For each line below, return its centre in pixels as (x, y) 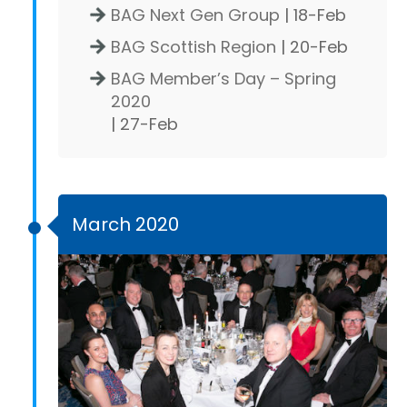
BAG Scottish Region (194, 47)
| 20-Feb (312, 47)
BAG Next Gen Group (195, 15)
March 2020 (125, 224)
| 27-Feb (144, 124)
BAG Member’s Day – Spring (223, 79)
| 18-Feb (313, 15)
